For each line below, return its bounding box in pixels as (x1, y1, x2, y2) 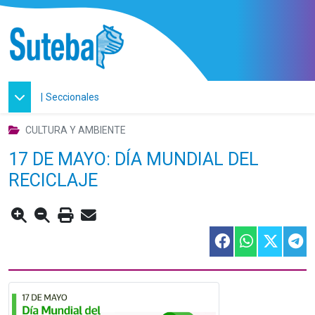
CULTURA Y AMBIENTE (25, 124, 126, 136)
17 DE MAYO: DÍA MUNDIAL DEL (8, 149, 259, 169)
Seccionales (46, 91, 99, 103)
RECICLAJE (8, 170, 98, 191)
